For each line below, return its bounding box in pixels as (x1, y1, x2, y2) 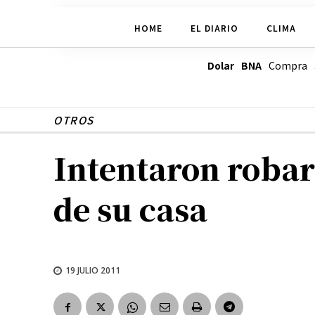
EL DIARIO (190, 21, 238, 34)
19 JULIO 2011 (65, 264, 120, 276)
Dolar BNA (207, 58, 262, 73)
